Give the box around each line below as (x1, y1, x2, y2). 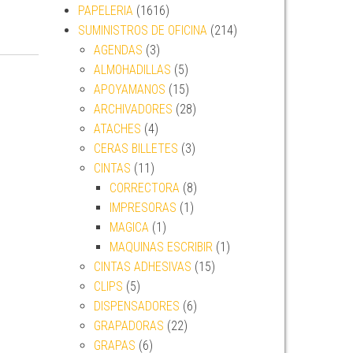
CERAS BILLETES (93, 141, 178, 156)
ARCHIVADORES (93, 102, 173, 117)
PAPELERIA (77, 3, 133, 18)
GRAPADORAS (93, 318, 164, 333)
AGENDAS (93, 43, 143, 58)
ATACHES (93, 121, 141, 136)
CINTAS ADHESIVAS (93, 259, 191, 274)
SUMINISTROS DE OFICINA (77, 23, 207, 38)
